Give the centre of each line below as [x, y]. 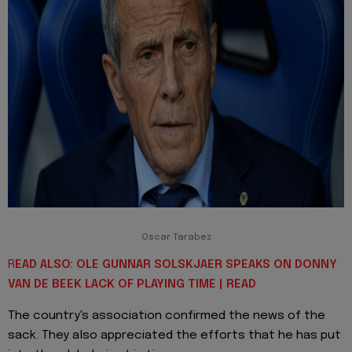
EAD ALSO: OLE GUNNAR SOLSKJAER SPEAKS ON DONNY [176, 265]
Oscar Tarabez [176, 237]
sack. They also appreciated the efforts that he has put [174, 336]
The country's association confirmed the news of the [167, 316]
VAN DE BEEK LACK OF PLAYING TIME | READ [132, 285]
